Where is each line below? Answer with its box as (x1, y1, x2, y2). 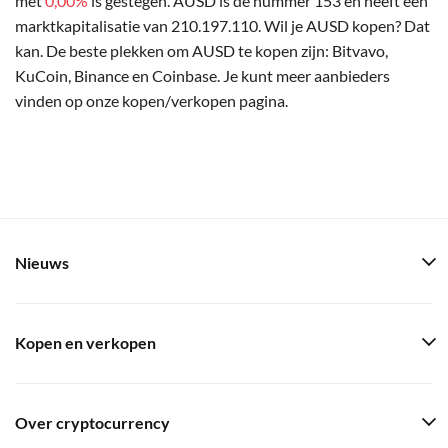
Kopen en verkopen (15, 334, 156, 352)
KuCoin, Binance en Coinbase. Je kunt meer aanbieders (15, 65, 390, 85)
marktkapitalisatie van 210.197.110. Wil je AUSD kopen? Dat (15, 15, 430, 35)
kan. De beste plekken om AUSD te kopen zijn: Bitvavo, (15, 40, 388, 60)
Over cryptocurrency (15, 414, 170, 432)
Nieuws (15, 254, 69, 272)
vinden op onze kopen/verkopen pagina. (15, 90, 288, 110)
